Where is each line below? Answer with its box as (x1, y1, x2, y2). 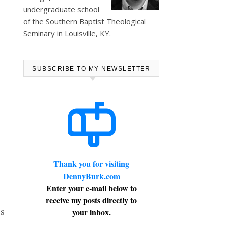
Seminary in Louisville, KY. (23, 28, 111, 38)
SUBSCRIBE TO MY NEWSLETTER (32, 65, 150, 72)
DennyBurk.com (63, 170, 120, 182)
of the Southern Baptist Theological (23, 16, 146, 26)
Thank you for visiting (53, 158, 129, 169)
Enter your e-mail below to (46, 182, 137, 194)
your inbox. (72, 206, 111, 218)
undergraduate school (23, 4, 99, 14)
